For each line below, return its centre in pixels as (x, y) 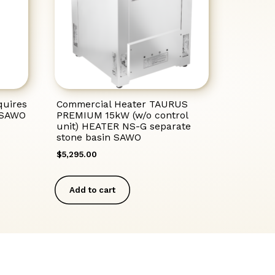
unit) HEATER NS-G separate (124, 126)
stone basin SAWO (99, 137)
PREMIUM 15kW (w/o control (122, 115)
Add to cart (92, 190)
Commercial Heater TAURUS (122, 104)
